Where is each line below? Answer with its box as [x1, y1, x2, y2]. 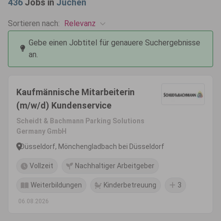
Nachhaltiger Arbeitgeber [75, 162, 154, 170]
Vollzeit [30, 162, 53, 170]
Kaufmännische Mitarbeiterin [16, 87, 135, 97]
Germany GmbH [16, 127, 67, 135]
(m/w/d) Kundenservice [16, 100, 111, 110]
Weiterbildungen [31, 181, 82, 189]
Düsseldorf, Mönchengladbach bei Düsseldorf [20, 142, 164, 150]
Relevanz [64, 18, 96, 28]
